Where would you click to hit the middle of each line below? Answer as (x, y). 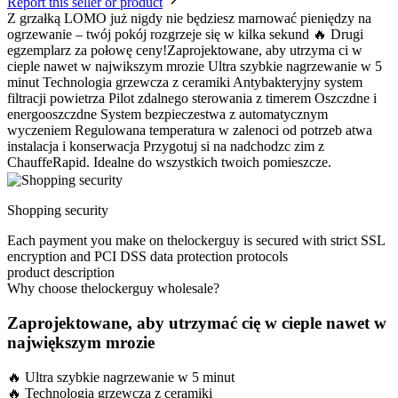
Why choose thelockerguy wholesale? (113, 289)
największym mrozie (81, 342)
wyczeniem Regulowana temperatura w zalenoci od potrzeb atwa (190, 131)
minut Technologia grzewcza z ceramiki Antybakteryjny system (185, 83)
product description (61, 273)
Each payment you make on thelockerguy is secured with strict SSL (196, 241)
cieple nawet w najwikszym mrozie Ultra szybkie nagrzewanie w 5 (195, 67)
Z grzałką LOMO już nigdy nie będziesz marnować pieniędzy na (189, 19)
